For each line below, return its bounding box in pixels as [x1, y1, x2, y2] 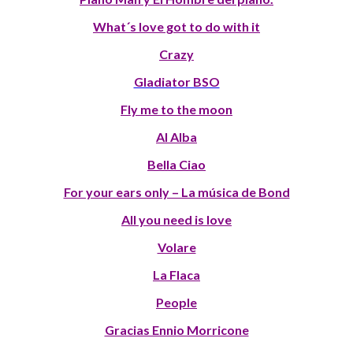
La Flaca [153, 266, 200, 282]
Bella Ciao [147, 156, 206, 172]
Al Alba [156, 128, 197, 144]
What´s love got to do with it [93, 18, 260, 34]
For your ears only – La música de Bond [63, 184, 290, 199]
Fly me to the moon [121, 101, 232, 117]
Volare [157, 239, 196, 255]
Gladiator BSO [133, 73, 220, 89]
